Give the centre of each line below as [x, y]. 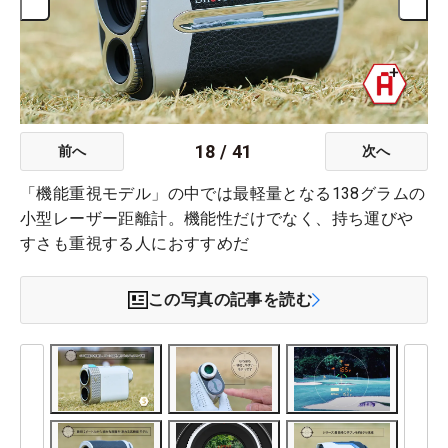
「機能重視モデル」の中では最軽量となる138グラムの [223, 194]
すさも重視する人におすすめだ [135, 244]
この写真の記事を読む [230, 300]
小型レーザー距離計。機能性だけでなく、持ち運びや [217, 219]
